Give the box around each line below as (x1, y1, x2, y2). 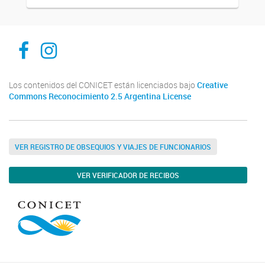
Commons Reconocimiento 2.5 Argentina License (9, 91, 191, 102)
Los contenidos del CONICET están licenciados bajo (9, 80, 197, 91)
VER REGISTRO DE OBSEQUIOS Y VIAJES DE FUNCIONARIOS (15, 142, 211, 151)
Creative (197, 80, 228, 91)
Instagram (40, 28, 127, 53)
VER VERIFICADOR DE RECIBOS (77, 170, 179, 180)
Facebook (17, 28, 101, 53)
